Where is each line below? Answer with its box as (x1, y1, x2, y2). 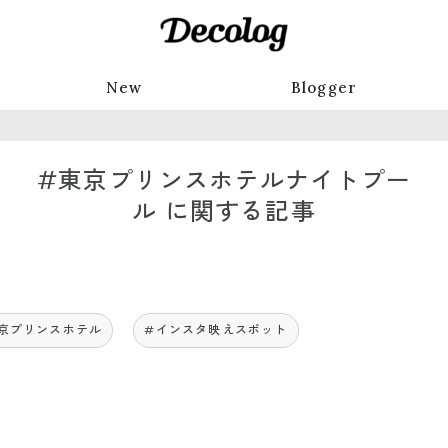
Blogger (290, 77, 358, 97)
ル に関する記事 (132, 195, 316, 227)
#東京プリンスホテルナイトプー (37, 164, 411, 196)
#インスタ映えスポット (144, 322, 288, 337)
